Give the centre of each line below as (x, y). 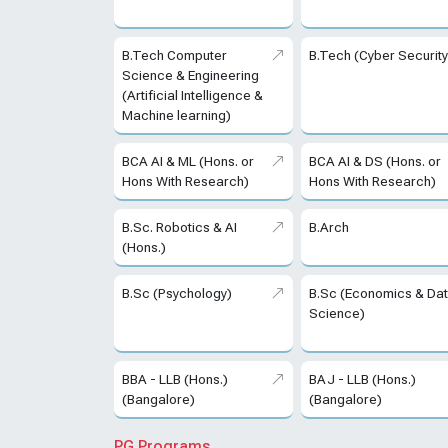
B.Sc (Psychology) (177, 293)
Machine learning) (176, 115)
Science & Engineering (190, 75)
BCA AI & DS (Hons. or (375, 161)
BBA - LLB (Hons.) (175, 379)
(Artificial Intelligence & (192, 95)
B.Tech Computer (174, 55)
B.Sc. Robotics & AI (179, 227)
